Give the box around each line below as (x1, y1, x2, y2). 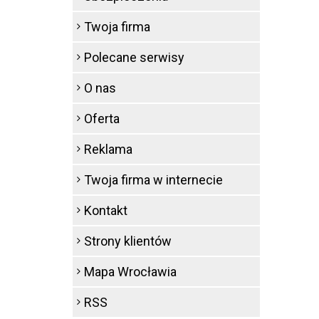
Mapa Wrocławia (84, 264, 177, 279)
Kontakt (84, 203, 127, 218)
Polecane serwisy (84, 50, 184, 65)
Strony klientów (84, 234, 172, 249)
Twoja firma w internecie (84, 172, 223, 187)
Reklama (84, 142, 132, 157)
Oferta (84, 111, 120, 126)
